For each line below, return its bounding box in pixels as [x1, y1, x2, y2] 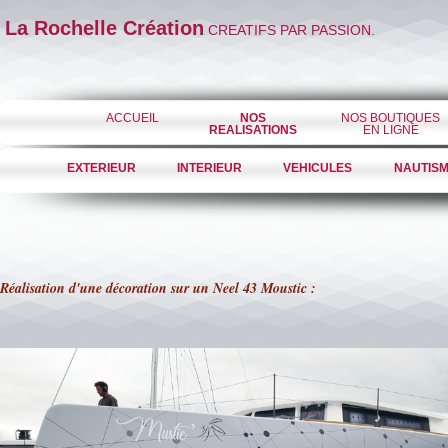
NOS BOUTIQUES [341, 111, 440, 125]
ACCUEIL [106, 111, 159, 125]
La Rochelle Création [5, 17, 204, 39]
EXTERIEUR [66, 161, 136, 175]
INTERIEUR [176, 161, 242, 175]
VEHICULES [282, 161, 352, 175]
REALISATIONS [208, 123, 297, 137]
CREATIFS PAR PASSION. [204, 22, 375, 38]
